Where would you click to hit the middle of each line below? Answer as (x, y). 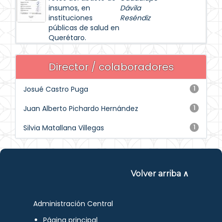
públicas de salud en (84, 28)
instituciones (71, 18)
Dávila (130, 8)
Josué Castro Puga (56, 89)
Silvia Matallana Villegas (64, 128)
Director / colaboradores (111, 67)
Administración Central (73, 204)
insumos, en (69, 8)
